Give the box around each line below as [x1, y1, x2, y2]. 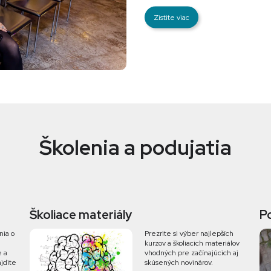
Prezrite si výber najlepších [145, 228, 233, 238]
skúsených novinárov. [145, 257, 213, 267]
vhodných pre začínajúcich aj [145, 247, 238, 258]
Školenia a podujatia [39, 133, 232, 161]
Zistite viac [154, 12, 189, 22]
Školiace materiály [30, 206, 132, 223]
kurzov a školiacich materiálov [145, 238, 240, 248]
